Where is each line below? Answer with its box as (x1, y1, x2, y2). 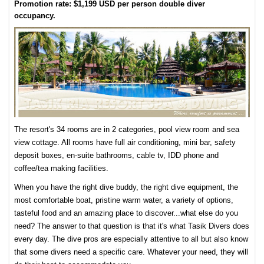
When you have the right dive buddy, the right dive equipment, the (14, 183, 239, 192)
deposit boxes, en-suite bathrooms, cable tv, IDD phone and (14, 151, 219, 160)
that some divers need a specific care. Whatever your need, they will (14, 247, 249, 257)
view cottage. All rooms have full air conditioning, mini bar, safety (14, 138, 236, 147)
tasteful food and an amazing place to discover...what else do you (14, 209, 239, 218)
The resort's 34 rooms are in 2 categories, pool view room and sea (14, 125, 240, 134)
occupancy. (14, 11, 58, 21)
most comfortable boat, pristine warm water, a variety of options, (14, 196, 234, 205)
